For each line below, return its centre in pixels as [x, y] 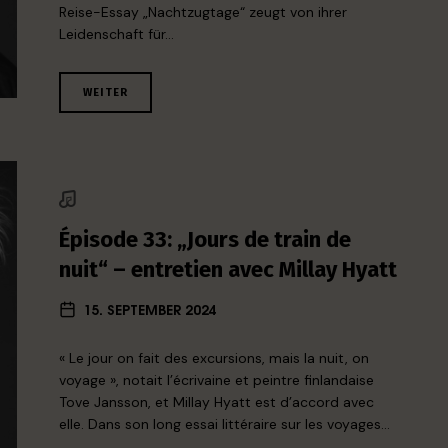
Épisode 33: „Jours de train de [205, 240]
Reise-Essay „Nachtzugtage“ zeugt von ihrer [203, 12]
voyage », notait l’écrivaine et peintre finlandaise [217, 380]
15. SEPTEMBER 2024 [150, 309]
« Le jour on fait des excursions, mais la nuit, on [214, 358]
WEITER [106, 92]
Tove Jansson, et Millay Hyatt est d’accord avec [217, 402]
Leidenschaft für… [117, 34]
